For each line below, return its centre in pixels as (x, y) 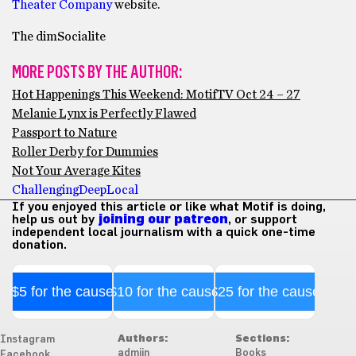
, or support (263, 220)
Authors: (142, 339)
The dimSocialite (59, 37)
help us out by (55, 220)
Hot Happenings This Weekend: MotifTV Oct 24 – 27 (156, 95)
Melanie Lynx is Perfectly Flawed (104, 114)
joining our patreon (163, 220)
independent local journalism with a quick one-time (164, 232)
